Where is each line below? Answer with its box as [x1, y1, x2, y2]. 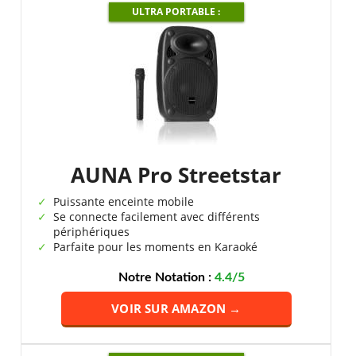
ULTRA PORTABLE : [132, 5, 221, 18]
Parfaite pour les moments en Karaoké [53, 239, 258, 254]
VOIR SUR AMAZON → [111, 300, 242, 316]
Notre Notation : [118, 271, 215, 284]
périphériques [53, 224, 130, 239]
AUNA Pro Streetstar [71, 161, 282, 189]
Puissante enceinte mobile [53, 194, 195, 209]
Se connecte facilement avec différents [53, 209, 261, 224]
